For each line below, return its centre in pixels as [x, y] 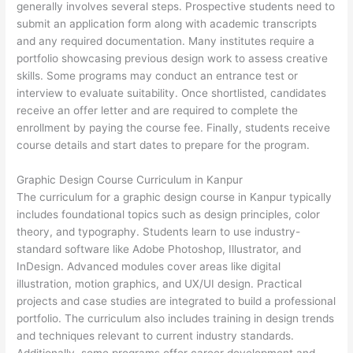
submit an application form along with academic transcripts [167, 24]
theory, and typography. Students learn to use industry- [159, 232]
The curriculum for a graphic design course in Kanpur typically [175, 197]
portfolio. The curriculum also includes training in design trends [176, 319]
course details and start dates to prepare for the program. [163, 145]
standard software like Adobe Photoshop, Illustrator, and [159, 249]
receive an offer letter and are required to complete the [158, 111]
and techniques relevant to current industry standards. [156, 336]
